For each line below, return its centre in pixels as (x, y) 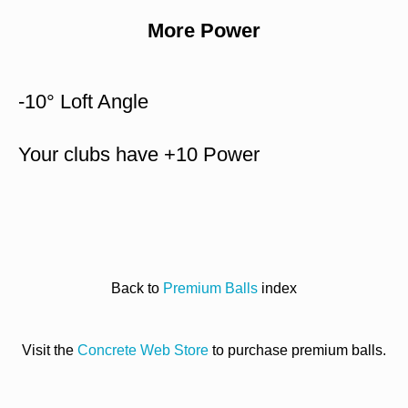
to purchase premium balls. (297, 351)
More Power (204, 31)
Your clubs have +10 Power (139, 155)
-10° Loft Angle (83, 102)
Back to (137, 289)
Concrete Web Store (143, 351)
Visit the (50, 351)
